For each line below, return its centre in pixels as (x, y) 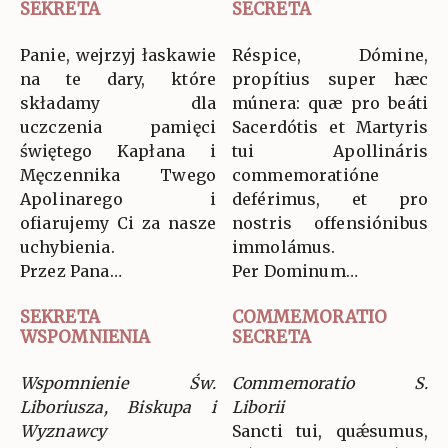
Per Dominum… (295, 271)
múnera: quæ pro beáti (330, 103)
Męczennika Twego (118, 175)
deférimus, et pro (330, 199)
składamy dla (118, 103)
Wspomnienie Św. (118, 383)
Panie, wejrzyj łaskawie (118, 55)
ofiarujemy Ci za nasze (118, 223)
